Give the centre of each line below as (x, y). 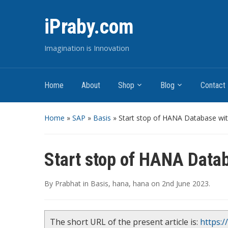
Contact (213, 85)
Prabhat (68, 183)
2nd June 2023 (185, 183)
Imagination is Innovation (87, 48)
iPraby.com (89, 27)
